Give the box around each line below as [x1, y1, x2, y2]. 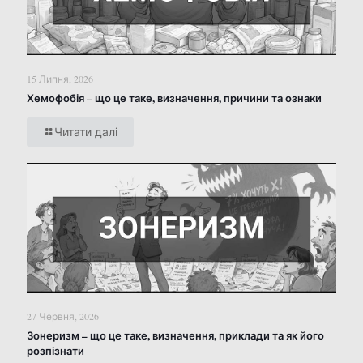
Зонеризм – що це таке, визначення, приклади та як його [27, 327, 324, 343]
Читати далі [54, 124, 117, 140]
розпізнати [27, 342, 84, 358]
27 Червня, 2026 [27, 309, 99, 322]
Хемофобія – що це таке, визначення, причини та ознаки [27, 90, 322, 106]
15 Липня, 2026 [27, 72, 93, 86]
